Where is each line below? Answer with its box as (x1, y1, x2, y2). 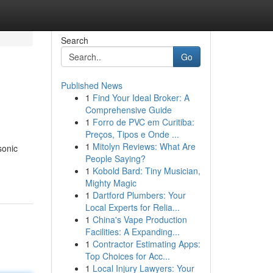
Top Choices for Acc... (85, 250, 170, 262)
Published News (60, 79, 122, 91)
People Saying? (85, 152, 146, 165)
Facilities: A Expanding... (85, 225, 180, 238)
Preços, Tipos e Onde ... (85, 128, 179, 140)
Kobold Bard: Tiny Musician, (92, 165, 200, 177)
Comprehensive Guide (85, 104, 172, 116)
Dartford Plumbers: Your (92, 189, 186, 201)
